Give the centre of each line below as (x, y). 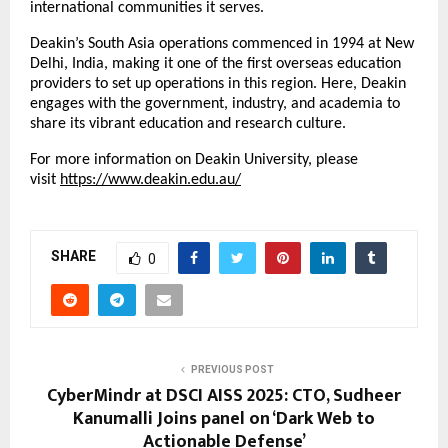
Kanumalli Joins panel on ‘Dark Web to (224, 418)
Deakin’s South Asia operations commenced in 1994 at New (222, 43)
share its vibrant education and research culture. (188, 123)
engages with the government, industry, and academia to (215, 103)
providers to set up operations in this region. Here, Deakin (218, 83)
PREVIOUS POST (232, 369)
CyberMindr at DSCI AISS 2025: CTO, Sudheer (224, 395)
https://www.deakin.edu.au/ (150, 179)
